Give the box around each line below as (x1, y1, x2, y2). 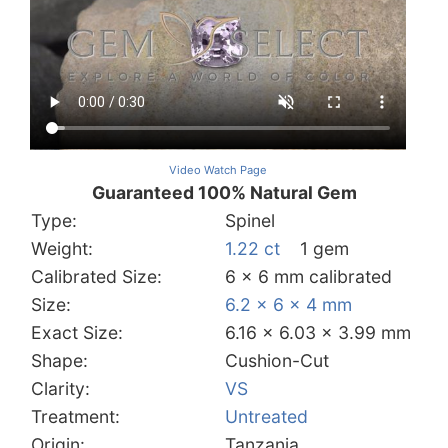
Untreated (225, 406, 308, 428)
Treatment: (31, 406, 120, 428)
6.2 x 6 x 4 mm (225, 294, 352, 316)
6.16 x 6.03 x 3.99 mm (225, 322, 411, 344)
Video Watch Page (169, 163, 268, 178)
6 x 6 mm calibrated (225, 266, 392, 288)
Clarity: (31, 378, 90, 400)
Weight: (31, 238, 93, 260)
